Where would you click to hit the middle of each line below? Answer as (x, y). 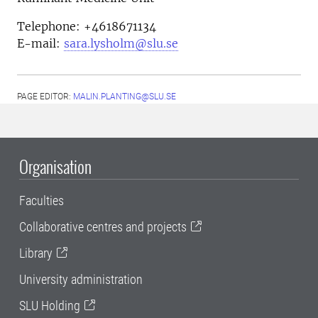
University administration (81, 279)
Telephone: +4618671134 (87, 26)
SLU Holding (50, 305)
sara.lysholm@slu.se (121, 43)
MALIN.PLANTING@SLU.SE (125, 96)
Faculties (42, 200)
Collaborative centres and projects (103, 226)
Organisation (55, 166)
